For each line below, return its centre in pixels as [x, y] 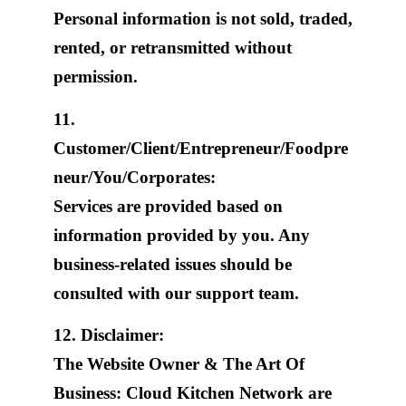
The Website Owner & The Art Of [179, 363]
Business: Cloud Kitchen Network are [192, 392]
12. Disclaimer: [108, 334]
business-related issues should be [172, 264]
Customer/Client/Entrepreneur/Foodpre [200, 148]
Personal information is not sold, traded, [203, 19]
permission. [95, 77]
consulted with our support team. [176, 293]
